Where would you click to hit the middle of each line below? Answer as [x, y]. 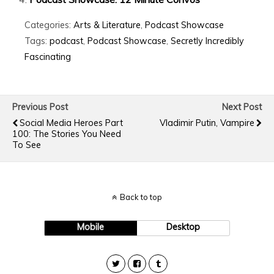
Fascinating [48, 57]
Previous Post [40, 107]
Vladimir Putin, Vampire [207, 123]
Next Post [242, 107]
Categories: [49, 25]
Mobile [91, 227]
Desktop [183, 227]
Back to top [141, 197]
